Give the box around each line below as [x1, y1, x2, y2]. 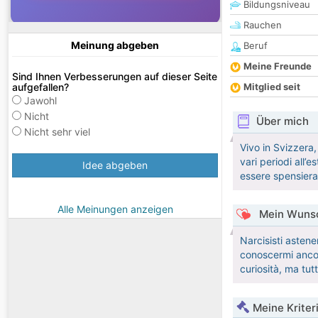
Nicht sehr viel [24, 126, 90, 138]
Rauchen [241, 19, 282, 31]
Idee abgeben [82, 159, 148, 172]
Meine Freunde [243, 60, 312, 72]
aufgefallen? [12, 81, 69, 94]
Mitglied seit [243, 81, 300, 93]
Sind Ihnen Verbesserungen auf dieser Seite [12, 70, 217, 83]
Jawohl [24, 94, 57, 107]
